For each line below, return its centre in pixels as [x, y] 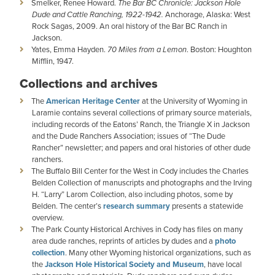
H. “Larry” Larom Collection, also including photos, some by [132, 194]
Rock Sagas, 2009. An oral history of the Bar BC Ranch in [130, 26]
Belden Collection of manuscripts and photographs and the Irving [142, 183]
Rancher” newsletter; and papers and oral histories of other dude [141, 148]
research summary [137, 206]
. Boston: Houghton [219, 49]
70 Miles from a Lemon [147, 49]
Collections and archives [89, 83]
